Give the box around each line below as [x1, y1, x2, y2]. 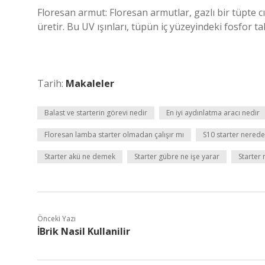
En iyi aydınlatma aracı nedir [166, 108, 260, 118]
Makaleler [66, 77, 114, 90]
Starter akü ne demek [44, 151, 115, 161]
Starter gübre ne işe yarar [134, 151, 219, 161]
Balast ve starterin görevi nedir [44, 108, 147, 118]
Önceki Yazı [37, 214, 76, 224]
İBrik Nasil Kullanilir [37, 225, 130, 238]
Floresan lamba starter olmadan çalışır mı [44, 130, 184, 140]
